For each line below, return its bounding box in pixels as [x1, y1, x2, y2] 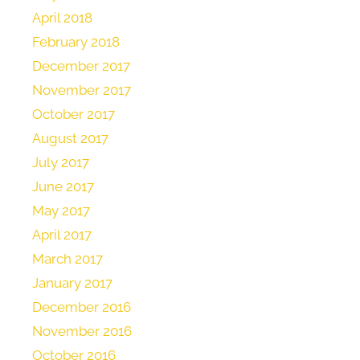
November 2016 [32, 323, 132, 340]
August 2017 [32, 130, 108, 147]
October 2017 [32, 106, 115, 123]
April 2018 [32, 10, 92, 27]
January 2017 [32, 275, 112, 292]
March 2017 [32, 251, 103, 268]
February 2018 [32, 34, 120, 51]
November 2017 [32, 82, 131, 99]
